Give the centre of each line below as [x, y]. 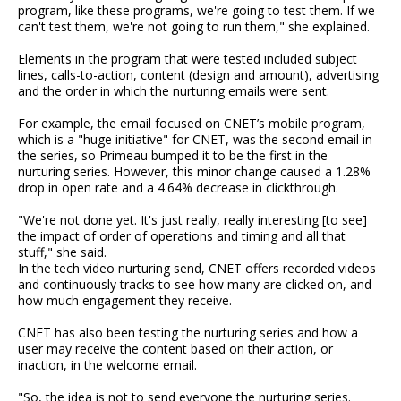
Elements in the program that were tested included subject [188, 58]
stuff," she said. [62, 252]
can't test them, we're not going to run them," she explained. [194, 26]
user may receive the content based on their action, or [175, 348]
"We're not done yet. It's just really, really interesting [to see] [192, 219]
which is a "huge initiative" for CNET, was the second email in [195, 139]
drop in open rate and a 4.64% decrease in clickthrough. [178, 187]
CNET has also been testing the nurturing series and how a [188, 332]
